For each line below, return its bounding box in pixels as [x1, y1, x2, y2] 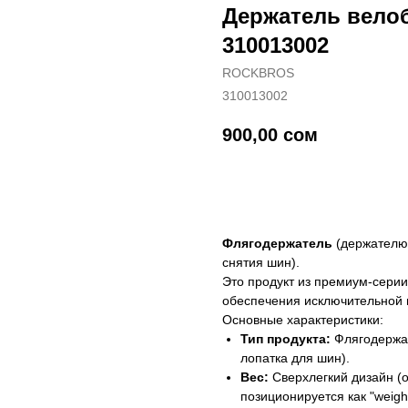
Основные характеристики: [222, 312, 383, 328]
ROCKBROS [222, 66, 294, 80]
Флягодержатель [222, 236, 332, 251]
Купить [250, 178, 295, 194]
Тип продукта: [240, 331, 331, 347]
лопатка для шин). [240, 351, 350, 366]
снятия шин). [222, 255, 303, 270]
